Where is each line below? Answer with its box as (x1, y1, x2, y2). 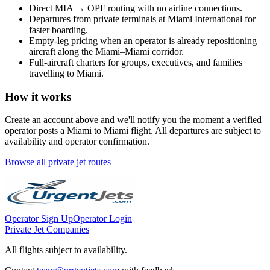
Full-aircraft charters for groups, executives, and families (29, 57, 242, 67)
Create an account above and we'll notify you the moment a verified (5, 115, 262, 125)
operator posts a (5, 125, 67, 136)
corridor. (149, 46, 184, 57)
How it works (5, 90, 71, 103)
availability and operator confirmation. (5, 136, 149, 147)
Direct (29, 2, 55, 13)
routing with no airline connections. (105, 2, 242, 13)
